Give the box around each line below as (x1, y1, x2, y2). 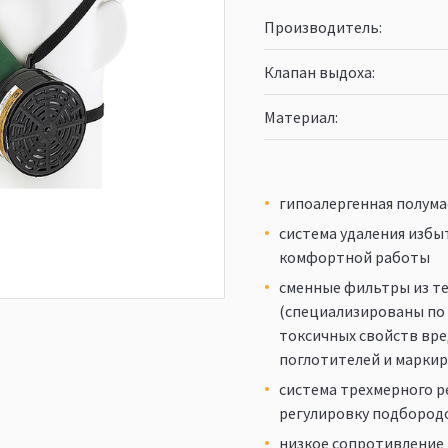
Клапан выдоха (264, 62, 372, 82)
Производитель (264, 17, 379, 37)
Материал (264, 107, 335, 127)
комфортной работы (279, 247, 430, 267)
